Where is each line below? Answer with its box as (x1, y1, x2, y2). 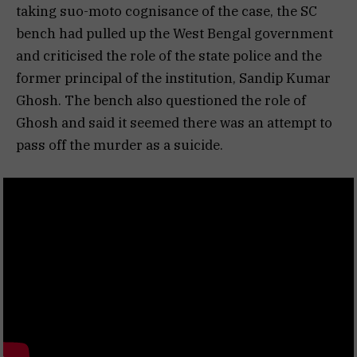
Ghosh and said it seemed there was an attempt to (16, 114, 332, 132)
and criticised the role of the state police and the (16, 47, 322, 65)
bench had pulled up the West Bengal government (16, 25, 333, 43)
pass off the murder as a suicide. (16, 136, 223, 155)
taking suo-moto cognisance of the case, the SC (16, 2, 317, 21)
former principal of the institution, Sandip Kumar (16, 69, 331, 88)
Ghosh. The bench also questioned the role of (16, 92, 306, 110)
